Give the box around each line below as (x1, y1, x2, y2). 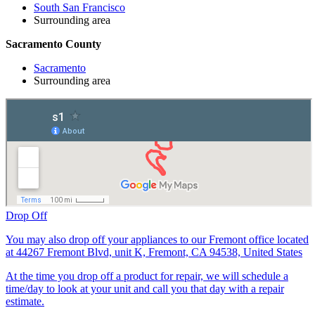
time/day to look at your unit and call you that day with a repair (6, 282, 284, 295)
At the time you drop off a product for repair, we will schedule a (6, 269, 288, 282)
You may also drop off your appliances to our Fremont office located (6, 233, 309, 245)
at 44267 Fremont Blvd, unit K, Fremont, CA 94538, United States (6, 245, 302, 258)
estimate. (6, 295, 44, 307)
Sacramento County (6, 37, 101, 50)
